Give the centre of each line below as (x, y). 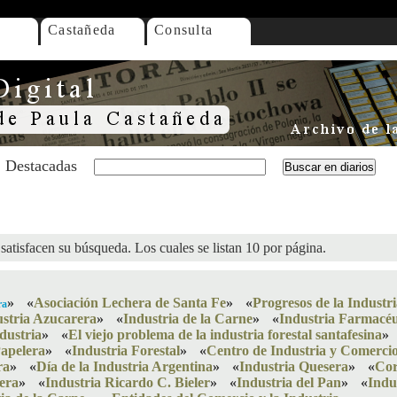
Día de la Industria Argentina (125, 366)
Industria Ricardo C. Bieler (128, 382)
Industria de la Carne (188, 319)
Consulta (184, 30)
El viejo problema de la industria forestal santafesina (225, 335)
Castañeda (82, 30)
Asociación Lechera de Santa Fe (130, 303)
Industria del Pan (289, 382)
